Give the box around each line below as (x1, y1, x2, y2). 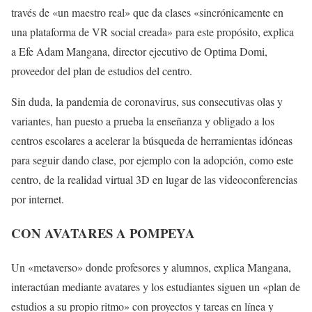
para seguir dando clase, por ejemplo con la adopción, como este (11, 153, 293, 168)
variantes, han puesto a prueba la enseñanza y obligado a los (11, 114, 274, 129)
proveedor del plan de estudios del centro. (11, 63, 192, 79)
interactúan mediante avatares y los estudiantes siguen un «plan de (11, 279, 300, 294)
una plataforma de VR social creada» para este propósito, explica (11, 24, 294, 40)
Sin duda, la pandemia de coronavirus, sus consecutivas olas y (11, 94, 283, 109)
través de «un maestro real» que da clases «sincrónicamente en (11, 5, 283, 20)
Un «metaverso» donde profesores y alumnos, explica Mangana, (11, 259, 291, 274)
